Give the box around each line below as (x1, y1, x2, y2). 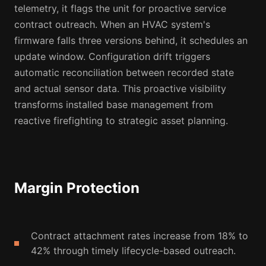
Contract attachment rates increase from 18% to (31, 230, 248, 242)
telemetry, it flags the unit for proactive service (14, 2, 226, 15)
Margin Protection (14, 179, 140, 197)
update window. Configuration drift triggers (14, 50, 210, 63)
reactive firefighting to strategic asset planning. (14, 115, 228, 127)
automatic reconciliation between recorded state (14, 66, 234, 79)
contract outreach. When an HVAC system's (14, 18, 210, 31)
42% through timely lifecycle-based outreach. (31, 245, 236, 257)
